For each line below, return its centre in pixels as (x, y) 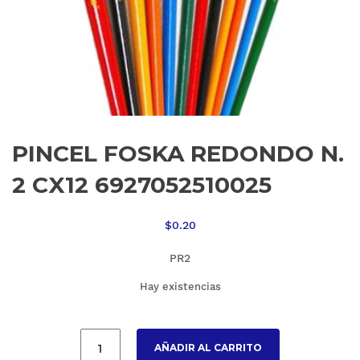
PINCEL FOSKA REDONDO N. (178, 154)
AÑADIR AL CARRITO (209, 348)
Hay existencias (180, 287)
